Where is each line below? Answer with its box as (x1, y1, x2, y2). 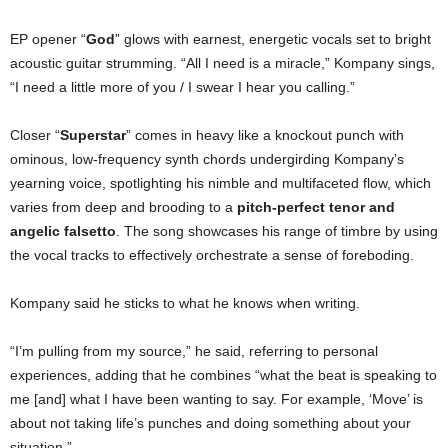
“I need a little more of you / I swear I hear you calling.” (10, 78, 355, 95)
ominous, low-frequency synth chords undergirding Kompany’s (10, 150, 404, 167)
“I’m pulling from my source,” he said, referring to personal (10, 342, 378, 359)
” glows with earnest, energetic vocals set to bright (115, 30, 431, 47)
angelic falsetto (10, 222, 116, 239)
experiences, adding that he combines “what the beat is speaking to (10, 366, 437, 383)
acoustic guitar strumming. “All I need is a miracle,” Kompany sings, (10, 54, 435, 71)
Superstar (60, 126, 126, 143)
